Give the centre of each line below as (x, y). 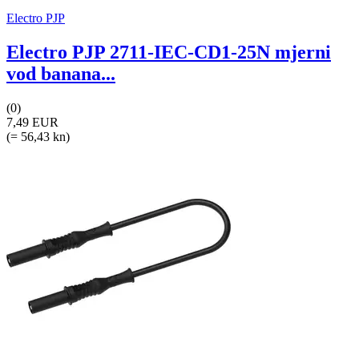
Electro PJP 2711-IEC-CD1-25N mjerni (169, 52)
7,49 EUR (32, 122)
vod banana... (61, 74)
